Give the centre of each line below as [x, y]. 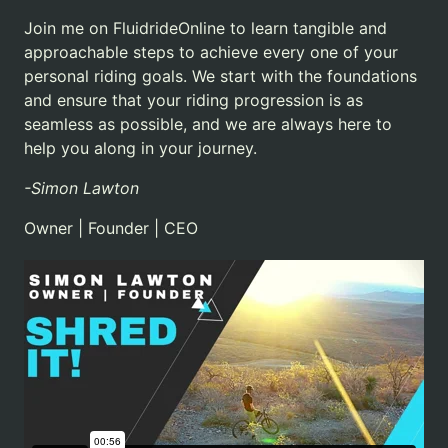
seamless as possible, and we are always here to [208, 123]
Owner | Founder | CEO [111, 227]
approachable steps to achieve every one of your [211, 51]
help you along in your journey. [140, 147]
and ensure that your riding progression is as [193, 99]
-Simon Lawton [81, 187]
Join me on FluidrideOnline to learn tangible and [205, 27]
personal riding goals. [105, 75]
